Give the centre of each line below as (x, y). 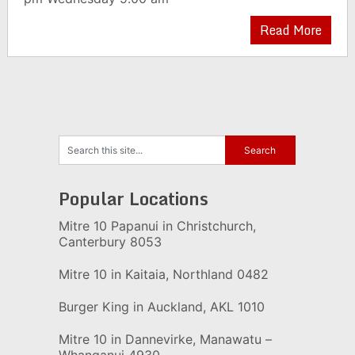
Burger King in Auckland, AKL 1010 (161, 307)
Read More (291, 30)
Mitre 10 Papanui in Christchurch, (157, 226)
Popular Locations (133, 198)
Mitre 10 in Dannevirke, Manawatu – (165, 339)
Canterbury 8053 (110, 242)
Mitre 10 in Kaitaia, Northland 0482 (163, 274)
